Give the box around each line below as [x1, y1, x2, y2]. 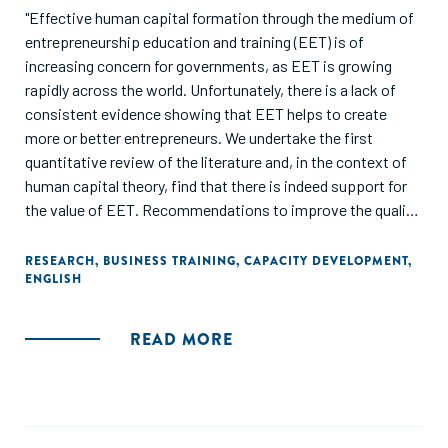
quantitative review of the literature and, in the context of [25, 152, 407, 171]
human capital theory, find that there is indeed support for [25, 176, 407, 195]
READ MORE [130, 328, 233, 351]
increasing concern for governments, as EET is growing [25, 56, 392, 75]
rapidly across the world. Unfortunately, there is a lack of [25, 80, 396, 99]
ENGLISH [25, 270, 82, 288]
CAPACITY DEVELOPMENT [244, 252, 408, 270]
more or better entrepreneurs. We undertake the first [25, 128, 373, 147]
